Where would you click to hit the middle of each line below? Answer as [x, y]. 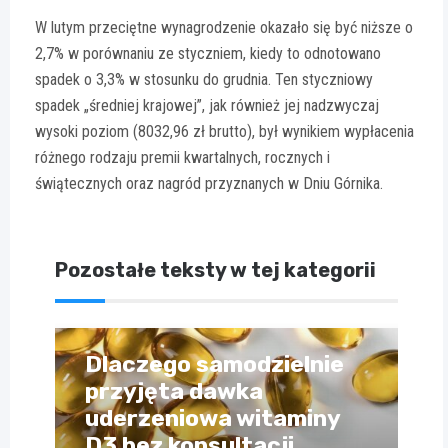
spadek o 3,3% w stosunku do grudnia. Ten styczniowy [204, 79]
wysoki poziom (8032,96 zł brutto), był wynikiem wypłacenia [224, 131]
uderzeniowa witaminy [212, 417]
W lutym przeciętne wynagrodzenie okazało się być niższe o [224, 27]
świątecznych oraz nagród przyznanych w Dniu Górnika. [209, 183]
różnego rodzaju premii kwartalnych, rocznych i [182, 157]
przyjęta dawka [174, 390]
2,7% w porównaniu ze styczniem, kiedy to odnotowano [208, 53]
